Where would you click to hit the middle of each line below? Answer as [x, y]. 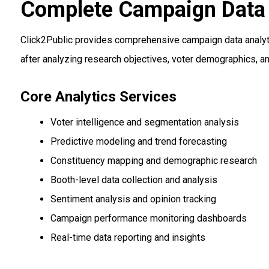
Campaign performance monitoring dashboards [148, 219]
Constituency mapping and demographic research [153, 161]
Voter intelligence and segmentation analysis [144, 122]
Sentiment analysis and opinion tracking [133, 199]
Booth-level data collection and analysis [134, 180]
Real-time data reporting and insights [128, 238]
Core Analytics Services [98, 97]
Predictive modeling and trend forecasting [138, 142]
